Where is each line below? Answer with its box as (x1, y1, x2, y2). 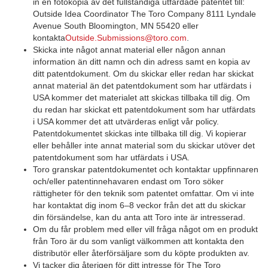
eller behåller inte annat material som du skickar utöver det (33, 141, 255, 150)
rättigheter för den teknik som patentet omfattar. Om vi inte (33, 188, 254, 198)
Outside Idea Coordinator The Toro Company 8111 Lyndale (33, 9, 256, 19)
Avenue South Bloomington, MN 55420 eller (33, 21, 199, 31)
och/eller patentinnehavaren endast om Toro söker (33, 176, 224, 186)
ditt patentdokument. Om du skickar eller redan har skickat (33, 69, 254, 78)
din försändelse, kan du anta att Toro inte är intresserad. (33, 212, 245, 222)
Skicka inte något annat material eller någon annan (33, 45, 226, 54)
